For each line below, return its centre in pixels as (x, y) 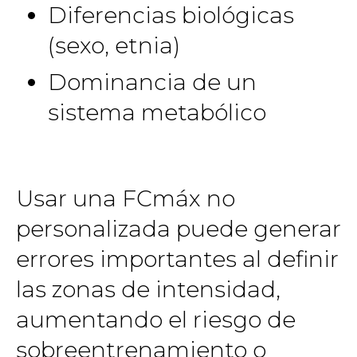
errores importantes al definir (177, 259)
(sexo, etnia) (114, 45)
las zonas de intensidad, (148, 289)
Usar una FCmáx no (126, 198)
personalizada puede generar (178, 228)
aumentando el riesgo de (156, 319)
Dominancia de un (152, 82)
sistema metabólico (157, 112)
